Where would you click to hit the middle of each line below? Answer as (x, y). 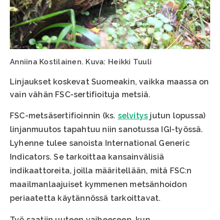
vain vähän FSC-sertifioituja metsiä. (80, 95)
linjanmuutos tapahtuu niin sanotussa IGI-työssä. (107, 130)
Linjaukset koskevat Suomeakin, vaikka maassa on (110, 82)
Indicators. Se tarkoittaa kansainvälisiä (87, 157)
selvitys (133, 116)
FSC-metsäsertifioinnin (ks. (64, 116)
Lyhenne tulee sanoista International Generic (100, 143)
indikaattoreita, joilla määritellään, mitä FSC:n (101, 171)
